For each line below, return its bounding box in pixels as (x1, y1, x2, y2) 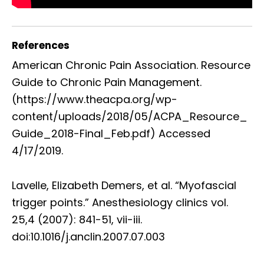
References (12, 38, 70, 52)
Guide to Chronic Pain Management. (12, 74, 202, 90)
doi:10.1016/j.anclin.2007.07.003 (12, 229, 165, 244)
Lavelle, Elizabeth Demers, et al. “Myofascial (12, 177, 236, 193)
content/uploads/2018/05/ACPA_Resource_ (12, 108, 247, 124)
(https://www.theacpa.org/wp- (12, 91, 177, 107)
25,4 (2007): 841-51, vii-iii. (12, 212, 142, 227)
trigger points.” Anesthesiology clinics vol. (12, 194, 228, 210)
